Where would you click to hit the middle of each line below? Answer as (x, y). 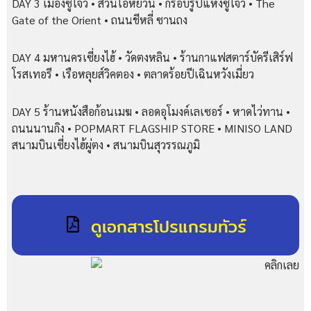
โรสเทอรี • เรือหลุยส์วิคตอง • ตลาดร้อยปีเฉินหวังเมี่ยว (133, 74)
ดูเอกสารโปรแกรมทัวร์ (169, 226)
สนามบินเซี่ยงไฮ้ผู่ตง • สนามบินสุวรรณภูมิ (106, 144)
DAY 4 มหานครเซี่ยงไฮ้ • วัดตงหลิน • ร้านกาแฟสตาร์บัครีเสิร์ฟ (152, 57)
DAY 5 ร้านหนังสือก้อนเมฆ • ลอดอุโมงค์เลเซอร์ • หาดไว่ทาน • (151, 111)
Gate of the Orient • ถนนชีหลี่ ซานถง (100, 19)
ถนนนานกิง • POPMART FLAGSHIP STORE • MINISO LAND (152, 128)
